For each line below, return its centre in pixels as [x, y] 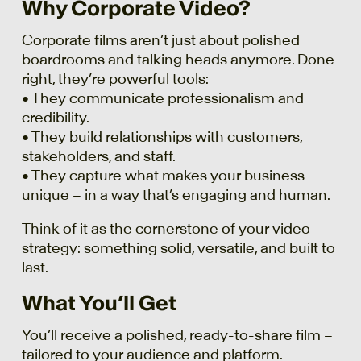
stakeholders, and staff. [98, 157]
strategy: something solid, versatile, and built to [178, 248]
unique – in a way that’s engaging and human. [176, 195]
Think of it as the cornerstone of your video [166, 228]
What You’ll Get [99, 303]
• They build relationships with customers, [162, 137]
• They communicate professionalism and [162, 99]
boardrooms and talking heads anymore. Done [178, 60]
